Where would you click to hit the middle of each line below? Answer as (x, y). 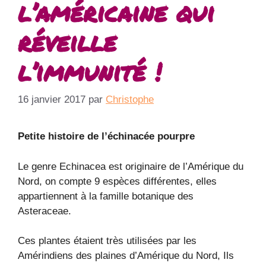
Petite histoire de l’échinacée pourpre (106, 137)
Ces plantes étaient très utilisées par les (107, 241)
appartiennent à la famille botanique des (106, 196)
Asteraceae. (45, 211)
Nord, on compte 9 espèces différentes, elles (117, 181)
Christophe (130, 100)
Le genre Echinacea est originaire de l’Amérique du (131, 166)
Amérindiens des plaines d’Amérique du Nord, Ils (126, 256)
